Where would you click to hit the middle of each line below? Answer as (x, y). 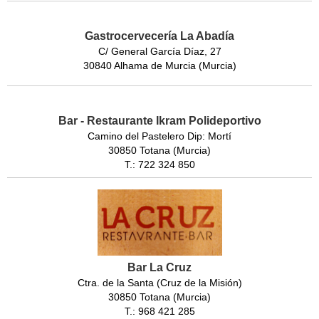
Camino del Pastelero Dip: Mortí (159, 136)
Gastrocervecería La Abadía (159, 36)
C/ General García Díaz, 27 (159, 52)
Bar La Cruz (159, 268)
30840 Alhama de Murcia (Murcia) (159, 66)
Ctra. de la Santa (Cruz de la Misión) (159, 283)
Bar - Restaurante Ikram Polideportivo (159, 121)
